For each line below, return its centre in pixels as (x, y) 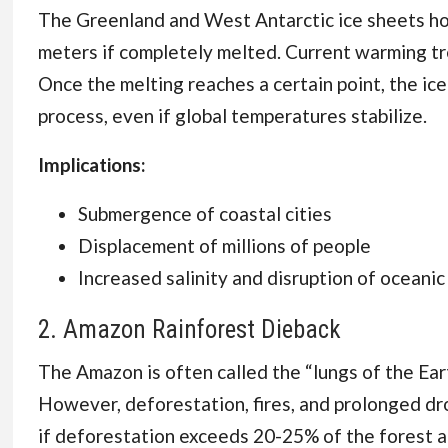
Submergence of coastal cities (204, 213)
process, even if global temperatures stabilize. (232, 115)
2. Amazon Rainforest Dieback (189, 329)
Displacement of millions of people (224, 245)
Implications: (91, 164)
